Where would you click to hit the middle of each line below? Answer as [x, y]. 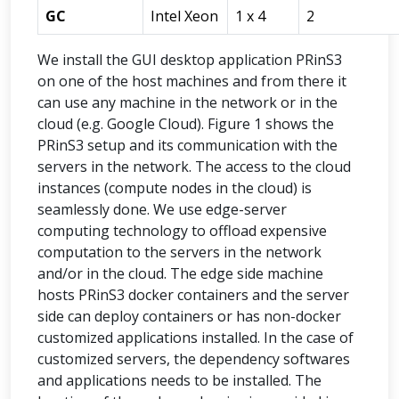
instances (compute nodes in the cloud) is [175, 188]
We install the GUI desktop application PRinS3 [190, 60]
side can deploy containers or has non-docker [189, 316]
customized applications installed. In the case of [195, 338]
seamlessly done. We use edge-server [162, 209]
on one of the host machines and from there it [192, 81]
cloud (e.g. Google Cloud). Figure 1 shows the [186, 124]
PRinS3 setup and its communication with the [187, 145]
